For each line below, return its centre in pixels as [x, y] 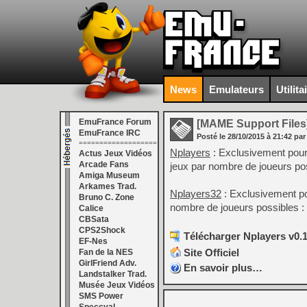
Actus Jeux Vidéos [115, 153]
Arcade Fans [104, 164]
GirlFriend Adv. [108, 263]
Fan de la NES [106, 252]
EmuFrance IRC [110, 133]
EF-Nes [93, 241]
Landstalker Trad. [113, 274]
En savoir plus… [223, 268]
